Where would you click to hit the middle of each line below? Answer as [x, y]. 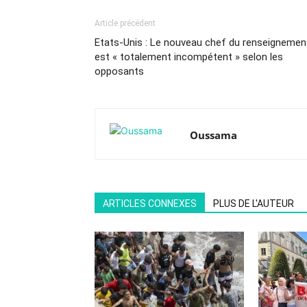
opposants [119, 71]
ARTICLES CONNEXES [150, 204]
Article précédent [125, 23]
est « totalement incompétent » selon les [189, 57]
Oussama [213, 135]
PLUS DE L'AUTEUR [254, 204]
